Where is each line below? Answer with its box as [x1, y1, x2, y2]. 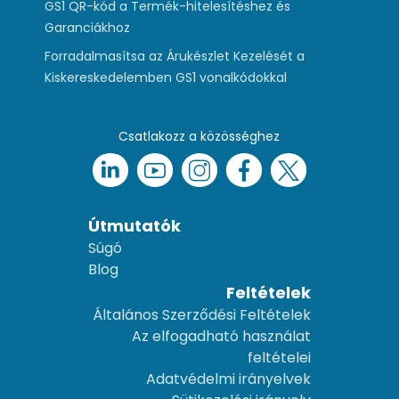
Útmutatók [87, 214, 181, 237]
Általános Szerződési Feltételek [93, 304, 312, 325]
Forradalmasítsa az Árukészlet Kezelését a [45, 46, 305, 65]
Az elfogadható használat [132, 325, 312, 346]
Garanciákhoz [45, 18, 131, 37]
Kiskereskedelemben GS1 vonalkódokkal [45, 68, 288, 86]
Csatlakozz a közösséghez [118, 126, 281, 145]
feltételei [248, 346, 312, 368]
